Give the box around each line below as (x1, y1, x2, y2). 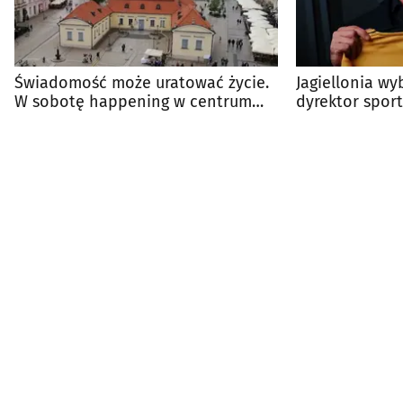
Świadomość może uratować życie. (14, 73, 269, 94)
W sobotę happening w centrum (14, 92, 252, 112)
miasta (14, 111, 64, 131)
